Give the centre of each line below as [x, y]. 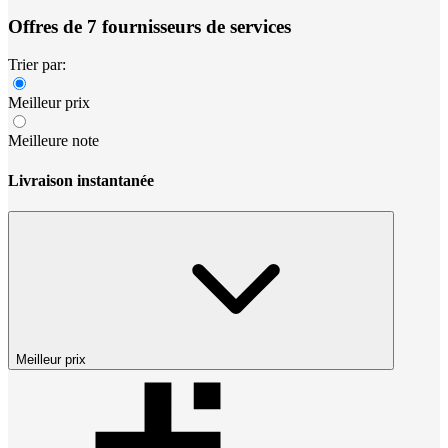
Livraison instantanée [81, 180]
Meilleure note [53, 141]
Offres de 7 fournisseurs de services [149, 26]
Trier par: [37, 65]
